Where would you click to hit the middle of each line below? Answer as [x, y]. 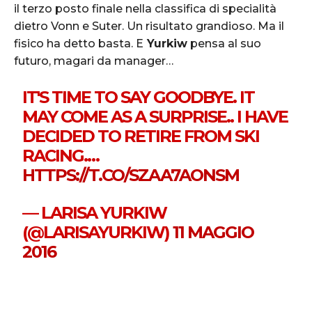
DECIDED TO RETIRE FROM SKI [141, 136]
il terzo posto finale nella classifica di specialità [145, 8]
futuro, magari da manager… [94, 61]
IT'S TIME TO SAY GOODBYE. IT [139, 97]
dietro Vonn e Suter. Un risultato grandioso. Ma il [149, 26]
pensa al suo [224, 43]
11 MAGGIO [213, 232]
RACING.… [61, 155]
